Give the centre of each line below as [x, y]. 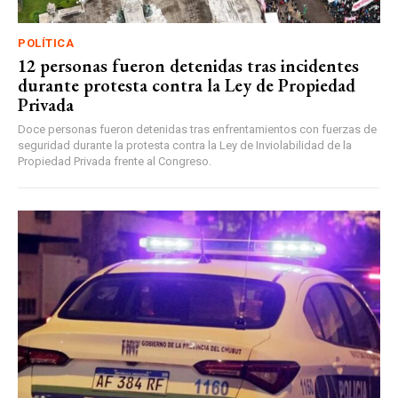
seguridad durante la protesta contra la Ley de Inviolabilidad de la [185, 146]
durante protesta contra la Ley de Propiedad [187, 86]
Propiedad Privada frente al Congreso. [115, 162]
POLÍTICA [46, 44]
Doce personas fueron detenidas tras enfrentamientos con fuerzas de [197, 130]
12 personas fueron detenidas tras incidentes [188, 66]
